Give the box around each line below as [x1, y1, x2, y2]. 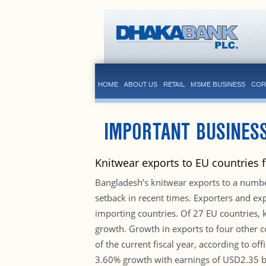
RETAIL [163, 80, 185, 88]
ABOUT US [123, 80, 157, 88]
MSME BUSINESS [190, 80, 245, 88]
